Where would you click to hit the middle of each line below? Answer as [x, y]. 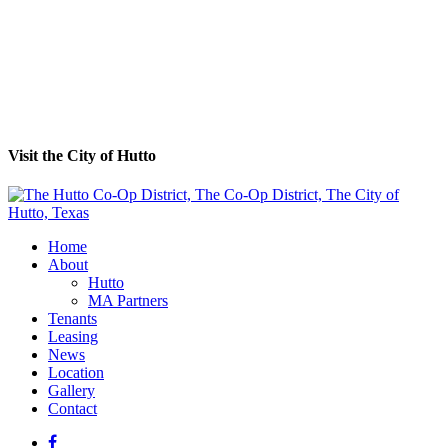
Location [76, 372]
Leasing [73, 336]
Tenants [72, 318]
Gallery [71, 390]
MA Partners [128, 300]
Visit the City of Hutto [82, 155]
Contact [72, 408]
